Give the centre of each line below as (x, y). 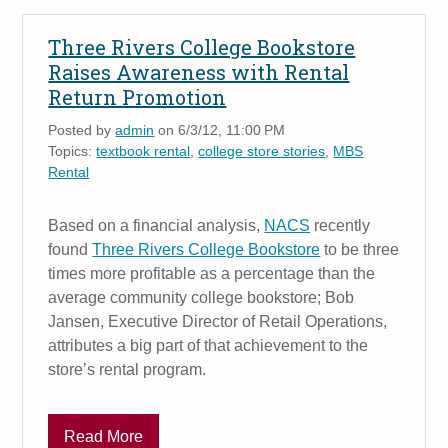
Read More (104, 437)
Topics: (72, 150)
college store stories (262, 150)
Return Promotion (137, 96)
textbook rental (143, 150)
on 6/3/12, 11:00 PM (220, 129)
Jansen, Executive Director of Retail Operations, (218, 321)
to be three (360, 249)
